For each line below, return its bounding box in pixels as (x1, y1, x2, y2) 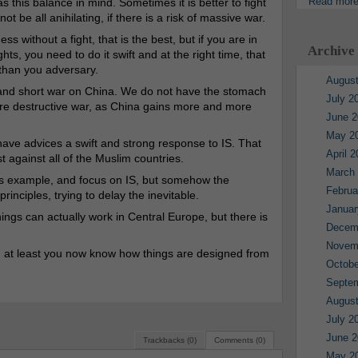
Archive (307, 43, 355, 58)
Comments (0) (213, 336, 265, 344)
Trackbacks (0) (142, 336, 197, 344)
